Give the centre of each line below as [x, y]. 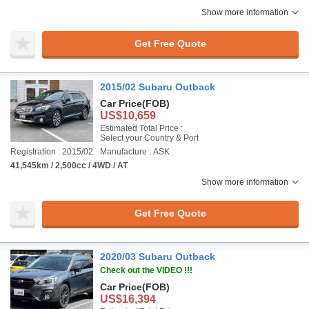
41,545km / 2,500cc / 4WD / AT [69, 166]
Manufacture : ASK [135, 152]
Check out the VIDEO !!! [146, 270]
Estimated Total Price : [141, 128]
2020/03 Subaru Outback [158, 257]
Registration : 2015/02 [52, 152]
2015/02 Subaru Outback [158, 87]
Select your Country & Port [149, 138]
